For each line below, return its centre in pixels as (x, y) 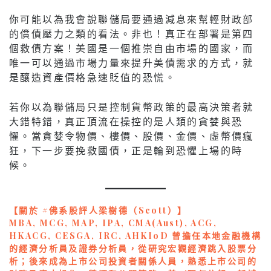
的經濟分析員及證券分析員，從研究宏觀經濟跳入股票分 (133, 248)
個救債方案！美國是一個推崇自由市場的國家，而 (132, 48)
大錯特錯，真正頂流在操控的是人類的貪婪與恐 (126, 121)
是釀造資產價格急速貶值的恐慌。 (93, 77)
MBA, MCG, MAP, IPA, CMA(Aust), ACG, (113, 223)
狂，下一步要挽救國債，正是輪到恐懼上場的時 (126, 150)
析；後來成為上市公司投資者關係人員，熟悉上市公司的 (133, 261)
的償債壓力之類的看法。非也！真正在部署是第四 (132, 33)
